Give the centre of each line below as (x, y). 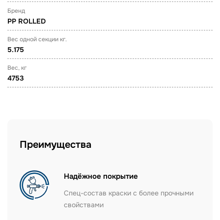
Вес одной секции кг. (37, 39)
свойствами (84, 205)
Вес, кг (17, 68)
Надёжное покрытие (101, 176)
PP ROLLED (27, 21)
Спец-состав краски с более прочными (129, 193)
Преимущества (55, 145)
